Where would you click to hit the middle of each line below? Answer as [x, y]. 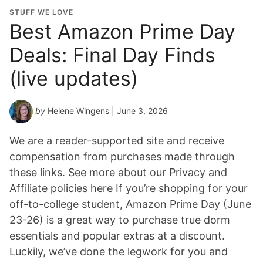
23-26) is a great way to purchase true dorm [120, 220]
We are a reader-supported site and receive [117, 141]
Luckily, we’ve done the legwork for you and [119, 252]
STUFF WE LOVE [41, 12]
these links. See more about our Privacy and [118, 173]
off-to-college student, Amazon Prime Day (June [130, 204]
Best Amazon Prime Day [122, 32]
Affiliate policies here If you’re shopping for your [129, 188]
